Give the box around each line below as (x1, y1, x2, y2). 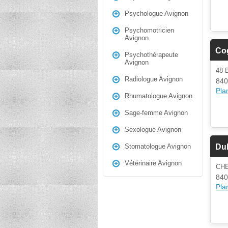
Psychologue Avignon (125, 10, 188, 17)
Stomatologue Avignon (125, 142, 191, 150)
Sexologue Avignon (125, 126, 181, 133)
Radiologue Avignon (125, 75, 183, 83)
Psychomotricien (125, 26, 174, 34)
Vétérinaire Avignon (125, 159, 182, 167)
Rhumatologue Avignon (125, 92, 192, 100)
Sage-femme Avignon (125, 109, 188, 117)
